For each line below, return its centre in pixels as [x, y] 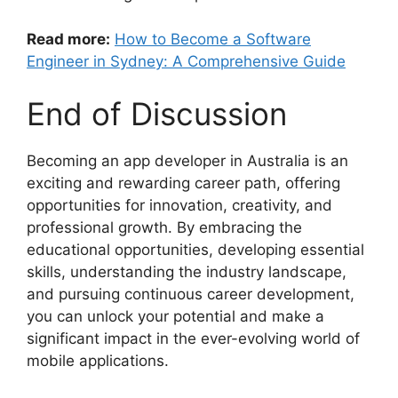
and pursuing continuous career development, [191, 295]
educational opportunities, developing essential [195, 250]
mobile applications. [98, 361]
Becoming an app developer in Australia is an [187, 161]
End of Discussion [157, 114]
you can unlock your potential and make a [175, 317]
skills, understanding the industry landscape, [187, 272]
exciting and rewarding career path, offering [183, 183]
